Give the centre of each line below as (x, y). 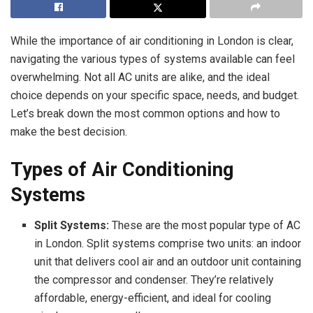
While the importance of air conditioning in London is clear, (152, 41)
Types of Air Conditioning (122, 169)
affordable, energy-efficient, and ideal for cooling (153, 298)
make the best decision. (69, 132)
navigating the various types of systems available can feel (153, 59)
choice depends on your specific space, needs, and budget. (155, 95)
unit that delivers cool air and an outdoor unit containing (168, 262)
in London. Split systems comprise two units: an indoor (168, 244)
